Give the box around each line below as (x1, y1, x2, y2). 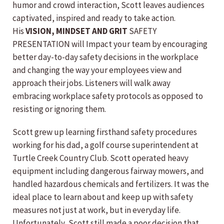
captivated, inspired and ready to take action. (12, 12, 175, 24)
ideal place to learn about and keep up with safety (12, 191, 193, 203)
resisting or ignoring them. (12, 103, 106, 115)
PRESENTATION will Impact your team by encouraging (12, 38, 207, 50)
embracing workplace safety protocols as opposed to (12, 90, 203, 102)
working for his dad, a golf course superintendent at (12, 139, 198, 151)
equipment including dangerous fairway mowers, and (12, 165, 204, 177)
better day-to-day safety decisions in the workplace (12, 51, 198, 63)
